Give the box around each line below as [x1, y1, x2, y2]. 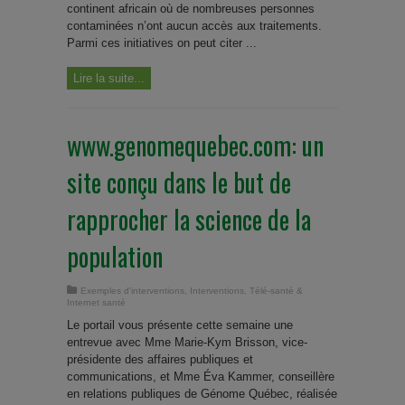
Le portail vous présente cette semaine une [67, 317, 293, 332]
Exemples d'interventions [80, 285, 184, 296]
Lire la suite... [73, 71, 145, 85]
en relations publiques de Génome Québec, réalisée [67, 386, 337, 400]
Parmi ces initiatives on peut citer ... [67, 35, 257, 50]
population [67, 237, 163, 275]
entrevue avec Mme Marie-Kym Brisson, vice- [67, 334, 307, 349]
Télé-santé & [250, 285, 303, 296]
